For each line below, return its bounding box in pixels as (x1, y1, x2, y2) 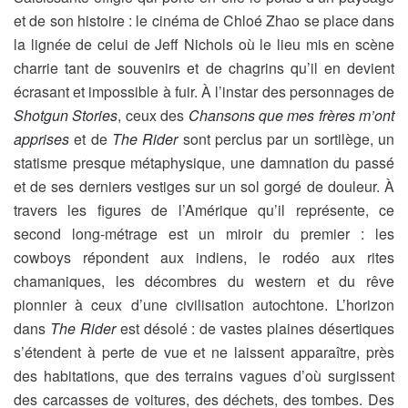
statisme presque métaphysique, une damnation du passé (14, 152, 394, 173)
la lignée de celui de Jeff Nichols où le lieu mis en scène (14, 34, 394, 55)
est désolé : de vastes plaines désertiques (115, 318, 395, 339)
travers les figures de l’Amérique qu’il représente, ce (14, 199, 394, 220)
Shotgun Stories (14, 105, 118, 126)
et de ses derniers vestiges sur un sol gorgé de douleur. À (14, 176, 394, 197)
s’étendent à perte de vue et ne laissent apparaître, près (14, 342, 394, 362)
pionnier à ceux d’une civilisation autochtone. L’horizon (14, 294, 394, 315)
